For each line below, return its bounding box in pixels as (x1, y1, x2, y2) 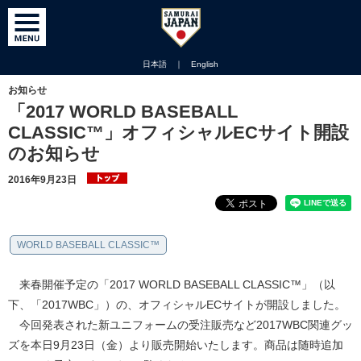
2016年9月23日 (8, 174, 79, 185)
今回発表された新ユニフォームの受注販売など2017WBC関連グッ (8, 318, 353, 331)
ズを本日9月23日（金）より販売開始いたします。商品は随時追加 (8, 338, 343, 351)
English (191, 60, 218, 68)
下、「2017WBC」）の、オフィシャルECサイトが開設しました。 (8, 298, 346, 311)
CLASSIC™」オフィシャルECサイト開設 (8, 122, 349, 143)
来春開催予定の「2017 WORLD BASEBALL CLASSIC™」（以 (8, 278, 335, 291)
